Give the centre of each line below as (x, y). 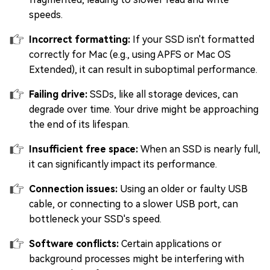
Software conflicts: (75, 244)
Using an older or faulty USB (184, 189)
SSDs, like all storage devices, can (164, 95)
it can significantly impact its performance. (123, 165)
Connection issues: (74, 189)
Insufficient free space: (85, 149)
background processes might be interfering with (137, 259)
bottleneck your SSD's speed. (95, 219)
